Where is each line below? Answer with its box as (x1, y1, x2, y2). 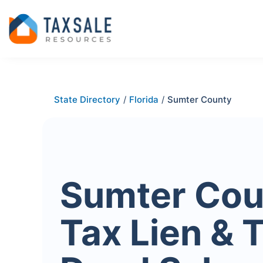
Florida (129, 94, 159, 105)
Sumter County (167, 94, 232, 105)
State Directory (54, 94, 120, 105)
